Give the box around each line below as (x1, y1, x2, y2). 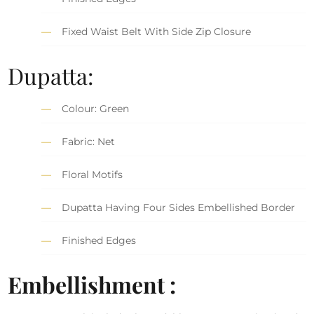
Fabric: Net (62, 135, 116, 148)
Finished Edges (62, 233, 137, 247)
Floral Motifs (62, 168, 123, 181)
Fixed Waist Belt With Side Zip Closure (62, 25, 252, 38)
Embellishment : (8, 268, 177, 299)
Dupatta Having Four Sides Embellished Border (62, 200, 296, 214)
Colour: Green (62, 102, 130, 115)
